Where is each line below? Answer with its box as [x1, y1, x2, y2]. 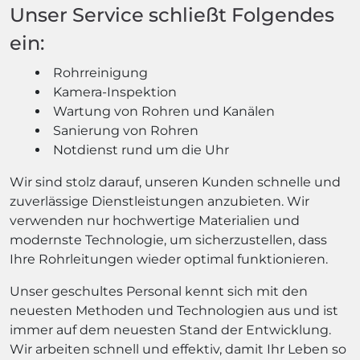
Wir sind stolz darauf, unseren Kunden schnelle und [10, 174, 341, 190]
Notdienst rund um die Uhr [53, 142, 229, 157]
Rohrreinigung [53, 65, 148, 80]
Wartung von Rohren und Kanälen [53, 104, 275, 119]
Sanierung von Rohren [53, 123, 198, 138]
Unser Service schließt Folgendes [10, 3, 334, 27]
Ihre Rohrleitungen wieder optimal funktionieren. [10, 252, 328, 267]
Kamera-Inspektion [53, 84, 177, 100]
